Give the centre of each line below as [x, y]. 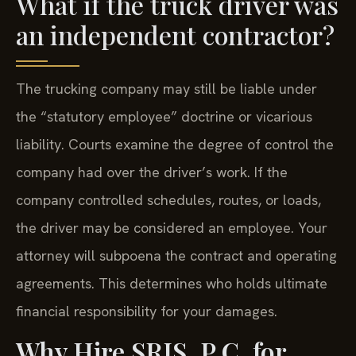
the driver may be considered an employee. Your [172, 227]
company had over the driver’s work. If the [152, 172]
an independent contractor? [175, 34]
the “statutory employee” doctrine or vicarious [164, 116]
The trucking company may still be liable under [166, 88]
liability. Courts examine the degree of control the [175, 144]
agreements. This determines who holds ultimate [172, 283]
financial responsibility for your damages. [147, 311]
